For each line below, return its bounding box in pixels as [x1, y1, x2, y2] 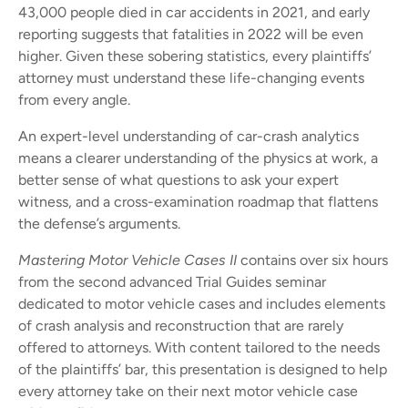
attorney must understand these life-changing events [18, 68, 364, 87]
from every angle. [18, 90, 130, 108]
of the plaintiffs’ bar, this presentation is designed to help [18, 360, 387, 378]
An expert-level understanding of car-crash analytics [18, 127, 359, 145]
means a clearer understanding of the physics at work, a [18, 148, 378, 167]
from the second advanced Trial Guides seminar [18, 272, 326, 291]
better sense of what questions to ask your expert [18, 170, 339, 189]
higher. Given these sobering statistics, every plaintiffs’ [18, 46, 372, 65]
